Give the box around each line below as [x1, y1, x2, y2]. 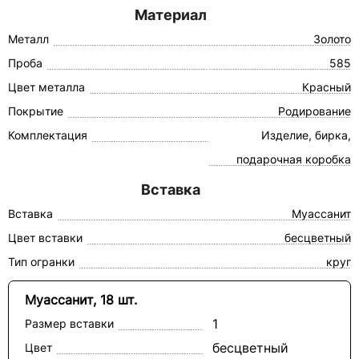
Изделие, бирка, [260, 128, 351, 142]
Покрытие [8, 104, 63, 118]
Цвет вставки [8, 231, 83, 244]
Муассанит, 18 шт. [25, 292, 137, 308]
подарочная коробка [236, 152, 351, 166]
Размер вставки [25, 317, 114, 330]
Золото [313, 32, 351, 46]
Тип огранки [8, 255, 75, 268]
